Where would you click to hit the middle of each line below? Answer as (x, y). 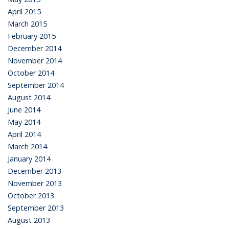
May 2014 (24, 122)
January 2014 (29, 158)
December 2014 (35, 48)
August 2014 (29, 97)
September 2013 (36, 208)
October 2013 (31, 195)
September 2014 (36, 85)
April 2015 (24, 11)
